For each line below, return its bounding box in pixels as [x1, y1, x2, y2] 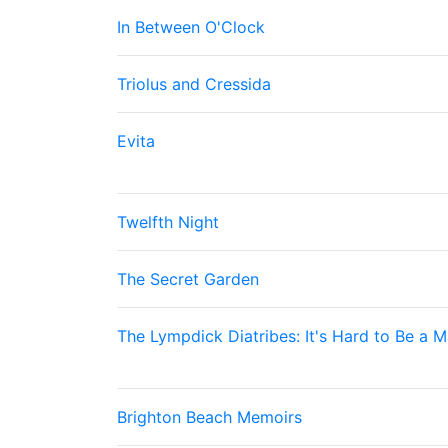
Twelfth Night [117, 212, 219, 232]
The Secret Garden [117, 269, 259, 289]
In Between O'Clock [117, 17, 265, 37]
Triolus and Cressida [117, 74, 271, 94]
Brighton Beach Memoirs [117, 407, 302, 427]
